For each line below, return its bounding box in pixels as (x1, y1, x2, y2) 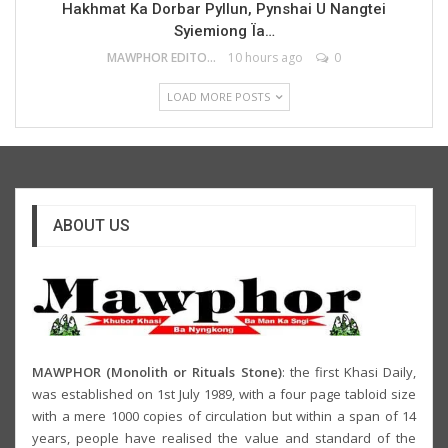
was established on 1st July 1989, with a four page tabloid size (32, 385, 416, 404)
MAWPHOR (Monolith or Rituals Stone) (32, 363, 282, 382)
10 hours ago (228, 48, 303, 66)
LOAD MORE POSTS (166, 88, 273, 104)
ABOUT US (53, 215, 130, 235)
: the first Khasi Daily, (281, 363, 416, 382)
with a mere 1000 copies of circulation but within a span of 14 (32, 407, 416, 426)
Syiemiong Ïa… (173, 21, 275, 40)
